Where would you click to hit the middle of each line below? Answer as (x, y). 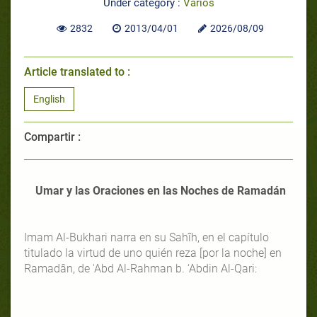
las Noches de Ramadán (224, 190)
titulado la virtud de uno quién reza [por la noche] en (153, 253)
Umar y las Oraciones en (99, 190)
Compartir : (52, 137)
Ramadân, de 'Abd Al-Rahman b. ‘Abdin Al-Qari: (140, 268)
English (49, 99)
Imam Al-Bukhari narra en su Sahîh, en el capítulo (146, 237)
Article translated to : (77, 71)
